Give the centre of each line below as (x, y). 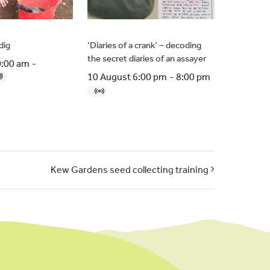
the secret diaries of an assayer (146, 59)
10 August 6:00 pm (127, 77)
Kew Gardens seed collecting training (130, 169)
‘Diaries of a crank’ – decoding (144, 46)
